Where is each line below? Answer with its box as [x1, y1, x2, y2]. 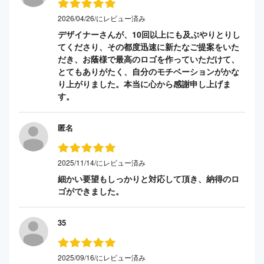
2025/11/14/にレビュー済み [58, 157, 146, 167]
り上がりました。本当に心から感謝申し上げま [58, 77, 231, 90]
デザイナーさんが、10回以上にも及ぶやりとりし [58, 28, 240, 40]
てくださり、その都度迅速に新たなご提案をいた [58, 40, 239, 52]
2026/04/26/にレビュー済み [58, 12, 146, 23]
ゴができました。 [58, 184, 124, 197]
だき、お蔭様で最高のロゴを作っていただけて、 [58, 52, 239, 65]
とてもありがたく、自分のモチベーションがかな [58, 65, 239, 77]
